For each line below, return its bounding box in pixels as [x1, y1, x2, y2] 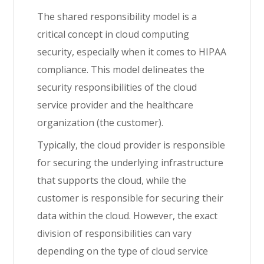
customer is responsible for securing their [37, 192, 224, 204]
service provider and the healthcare [37, 98, 194, 111]
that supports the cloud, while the [37, 174, 187, 187]
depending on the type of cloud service [37, 245, 209, 258]
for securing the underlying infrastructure [37, 156, 224, 169]
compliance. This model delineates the [37, 63, 205, 76]
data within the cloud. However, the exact [37, 209, 218, 222]
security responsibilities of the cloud [37, 81, 197, 94]
